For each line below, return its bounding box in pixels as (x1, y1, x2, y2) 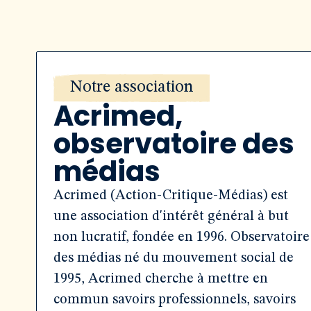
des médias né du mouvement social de (53, 251, 294, 265)
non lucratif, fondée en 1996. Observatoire (53, 230, 310, 244)
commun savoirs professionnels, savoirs (53, 293, 296, 307)
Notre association (70, 79, 193, 96)
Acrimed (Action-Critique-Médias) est (53, 189, 288, 203)
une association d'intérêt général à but (53, 210, 289, 224)
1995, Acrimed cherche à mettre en (53, 272, 268, 286)
